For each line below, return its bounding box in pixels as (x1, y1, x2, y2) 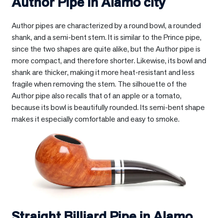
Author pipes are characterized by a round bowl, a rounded (12, 20, 201, 31)
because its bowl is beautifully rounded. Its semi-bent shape (12, 102, 205, 112)
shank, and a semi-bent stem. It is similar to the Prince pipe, (12, 32, 201, 42)
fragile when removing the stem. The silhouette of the (12, 78, 187, 89)
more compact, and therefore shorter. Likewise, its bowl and (12, 55, 206, 66)
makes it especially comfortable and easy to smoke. (12, 113, 180, 124)
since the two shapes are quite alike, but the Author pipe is (12, 43, 200, 54)
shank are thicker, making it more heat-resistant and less (12, 67, 195, 77)
